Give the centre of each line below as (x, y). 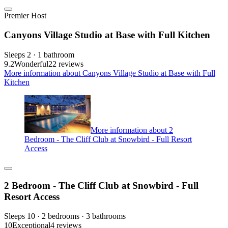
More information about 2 (132, 130)
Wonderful (31, 64)
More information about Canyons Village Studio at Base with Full (110, 73)
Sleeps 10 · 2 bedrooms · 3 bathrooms (65, 216)
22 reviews (66, 64)
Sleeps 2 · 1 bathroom (39, 55)
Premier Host (25, 15)
